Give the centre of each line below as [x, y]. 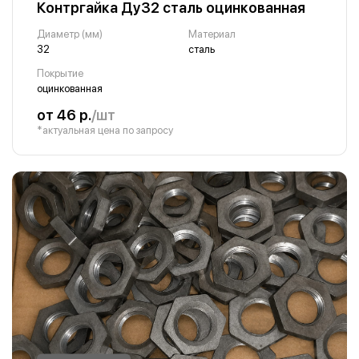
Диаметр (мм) [70, 34]
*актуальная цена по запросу [105, 130]
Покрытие [60, 73]
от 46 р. [64, 115]
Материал [212, 34]
